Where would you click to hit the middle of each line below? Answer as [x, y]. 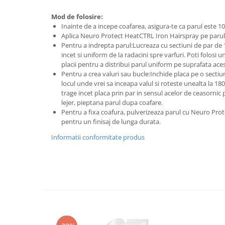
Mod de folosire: [78, 16]
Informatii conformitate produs [98, 137]
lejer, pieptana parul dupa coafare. [114, 102]
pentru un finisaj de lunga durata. [111, 121]
